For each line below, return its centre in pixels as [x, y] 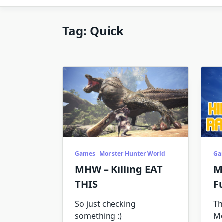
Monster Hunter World [132, 154]
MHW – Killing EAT [119, 169]
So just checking [105, 204]
